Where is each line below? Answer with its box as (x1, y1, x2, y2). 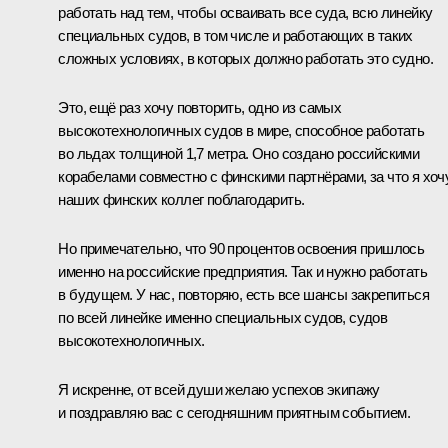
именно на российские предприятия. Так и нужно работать (58, 262, 427, 280)
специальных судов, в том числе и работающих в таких (58, 26, 413, 44)
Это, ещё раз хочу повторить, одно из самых (58, 98, 342, 116)
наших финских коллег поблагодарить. (58, 190, 305, 208)
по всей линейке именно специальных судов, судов (58, 308, 388, 326)
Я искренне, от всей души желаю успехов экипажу (58, 380, 380, 398)
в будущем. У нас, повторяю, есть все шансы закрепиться (58, 285, 429, 303)
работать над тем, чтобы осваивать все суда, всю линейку (58, 3, 433, 21)
